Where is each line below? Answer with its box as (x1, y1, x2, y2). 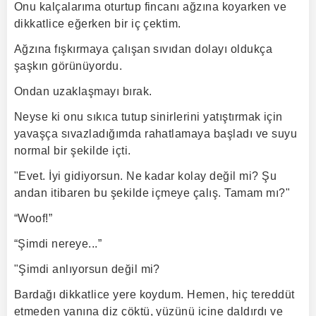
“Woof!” (14, 212, 53, 224)
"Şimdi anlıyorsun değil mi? (14, 263, 160, 275)
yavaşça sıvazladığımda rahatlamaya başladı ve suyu (14, 128, 298, 140)
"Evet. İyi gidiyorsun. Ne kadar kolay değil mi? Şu (14, 170, 277, 182)
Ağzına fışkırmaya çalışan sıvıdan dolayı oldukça (14, 43, 273, 55)
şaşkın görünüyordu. (14, 60, 123, 72)
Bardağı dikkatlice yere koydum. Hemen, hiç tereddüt (14, 288, 295, 300)
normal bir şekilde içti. (14, 145, 131, 157)
